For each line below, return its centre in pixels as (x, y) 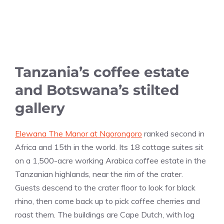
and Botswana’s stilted (97, 90)
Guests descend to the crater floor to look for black (105, 188)
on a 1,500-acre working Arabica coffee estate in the (110, 161)
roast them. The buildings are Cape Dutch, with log (105, 215)
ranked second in (173, 134)
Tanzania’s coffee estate (102, 72)
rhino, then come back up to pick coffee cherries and (107, 201)
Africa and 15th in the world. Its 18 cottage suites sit (109, 147)
